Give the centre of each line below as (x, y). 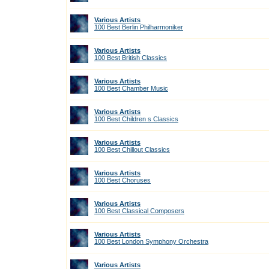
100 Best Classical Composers (139, 211)
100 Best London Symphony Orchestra (151, 241)
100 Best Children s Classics (136, 119)
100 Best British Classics (131, 58)
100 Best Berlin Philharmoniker (139, 27)
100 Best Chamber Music (131, 88)
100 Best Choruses (122, 180)
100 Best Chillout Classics (132, 150)
